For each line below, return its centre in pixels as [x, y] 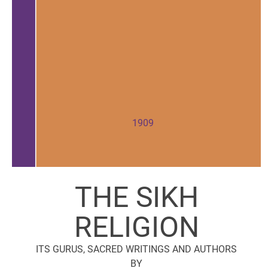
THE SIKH [136, 197]
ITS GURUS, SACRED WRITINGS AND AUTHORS [136, 249]
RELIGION [136, 227]
